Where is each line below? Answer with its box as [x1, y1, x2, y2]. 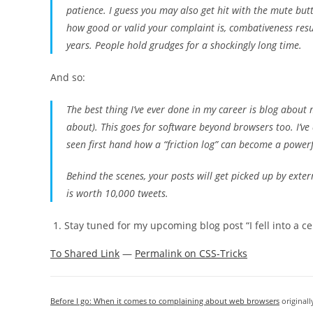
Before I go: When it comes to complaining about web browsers [50, 296, 279, 306]
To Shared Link [50, 247, 119, 260]
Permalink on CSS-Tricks [135, 247, 247, 260]
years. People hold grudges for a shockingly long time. [66, 38, 302, 52]
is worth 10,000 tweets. [66, 187, 168, 200]
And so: [50, 71, 85, 84]
